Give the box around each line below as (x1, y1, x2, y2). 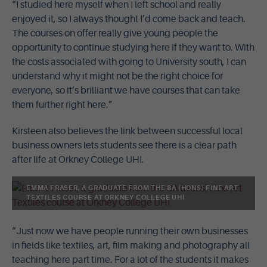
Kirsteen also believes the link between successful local (12, 126, 243, 136)
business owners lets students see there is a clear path (12, 140, 237, 151)
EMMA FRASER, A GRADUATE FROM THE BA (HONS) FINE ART (26, 184, 238, 192)
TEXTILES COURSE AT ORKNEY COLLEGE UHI (26, 194, 185, 201)
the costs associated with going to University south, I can (12, 57, 246, 67)
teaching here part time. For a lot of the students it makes (12, 254, 249, 265)
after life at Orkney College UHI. (12, 154, 144, 165)
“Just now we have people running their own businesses (12, 226, 248, 237)
